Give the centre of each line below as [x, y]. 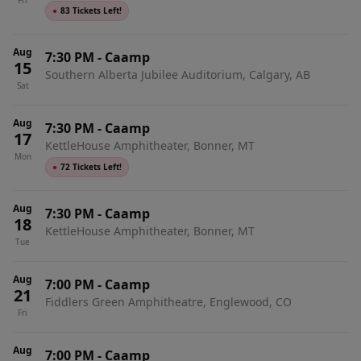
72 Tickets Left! [91, 167]
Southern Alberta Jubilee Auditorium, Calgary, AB [178, 75]
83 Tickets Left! [91, 10]
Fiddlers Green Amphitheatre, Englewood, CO [168, 302]
